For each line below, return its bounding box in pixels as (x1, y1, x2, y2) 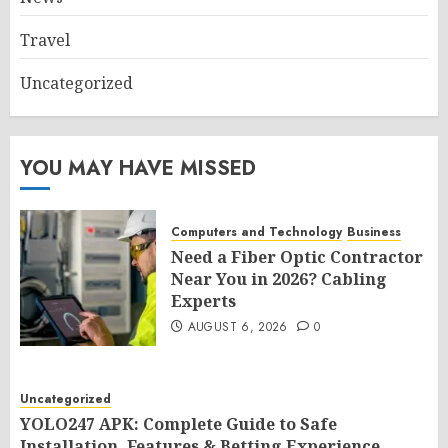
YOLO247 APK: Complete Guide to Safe (20, 413, 337, 435)
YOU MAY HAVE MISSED (20, 154, 256, 183)
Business (347, 223, 401, 241)
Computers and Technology (171, 223, 342, 241)
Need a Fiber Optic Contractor (171, 246, 423, 268)
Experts (171, 290, 236, 312)
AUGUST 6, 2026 (187, 318, 288, 336)
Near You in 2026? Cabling (171, 268, 387, 290)
